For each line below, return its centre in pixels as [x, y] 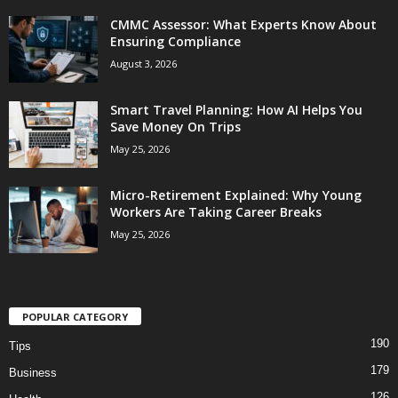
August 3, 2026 [143, 63]
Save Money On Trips [175, 126]
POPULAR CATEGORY [75, 316]
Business [33, 372]
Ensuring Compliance [175, 41]
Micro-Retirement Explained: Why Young [236, 195]
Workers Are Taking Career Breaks [216, 211]
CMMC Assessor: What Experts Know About [243, 24]
